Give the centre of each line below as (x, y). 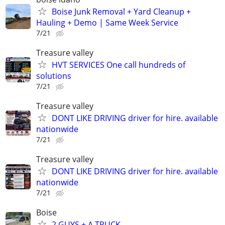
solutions (54, 76)
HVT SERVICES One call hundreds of (119, 65)
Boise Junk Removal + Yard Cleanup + (121, 11)
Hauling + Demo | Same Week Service (107, 22)
